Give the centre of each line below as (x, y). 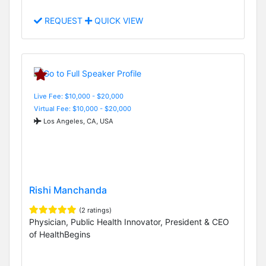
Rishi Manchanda (68, 190)
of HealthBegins (60, 234)
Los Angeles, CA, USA (77, 121)
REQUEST (64, 21)
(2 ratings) (95, 210)
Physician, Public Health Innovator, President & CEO (129, 221)
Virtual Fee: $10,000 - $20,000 (83, 108)
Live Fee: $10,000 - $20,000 (79, 96)
